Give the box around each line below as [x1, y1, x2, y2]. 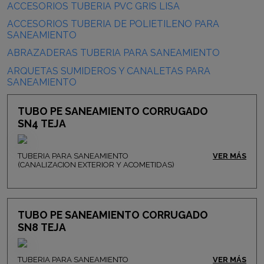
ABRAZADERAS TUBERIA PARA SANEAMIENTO [7, 47, 220, 59]
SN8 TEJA [17, 221, 66, 234]
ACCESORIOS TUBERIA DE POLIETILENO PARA [7, 18, 219, 30]
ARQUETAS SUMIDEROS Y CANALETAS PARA [7, 65, 210, 77]
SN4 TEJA [17, 117, 66, 130]
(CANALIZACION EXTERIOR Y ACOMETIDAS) [17, 160, 174, 169]
